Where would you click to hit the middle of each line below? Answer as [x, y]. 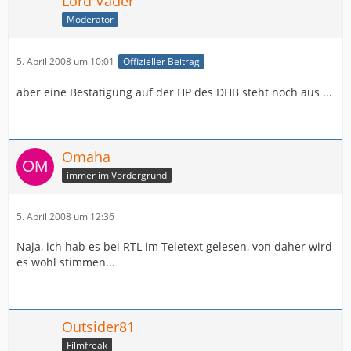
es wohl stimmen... [66, 262]
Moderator [90, 19]
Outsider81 [98, 327]
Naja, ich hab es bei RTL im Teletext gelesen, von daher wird [174, 247]
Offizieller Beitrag [161, 62]
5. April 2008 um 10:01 [65, 61]
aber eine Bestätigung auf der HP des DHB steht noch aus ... [174, 92]
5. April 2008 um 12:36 [65, 217]
